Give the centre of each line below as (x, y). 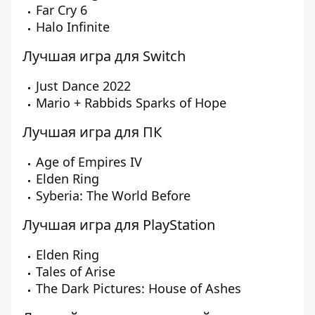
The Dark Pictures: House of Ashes (139, 288)
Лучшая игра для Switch (104, 56)
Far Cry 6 (62, 10)
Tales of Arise (76, 271)
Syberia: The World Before (113, 195)
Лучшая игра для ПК (92, 132)
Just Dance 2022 (83, 86)
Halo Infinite (73, 27)
